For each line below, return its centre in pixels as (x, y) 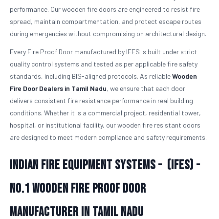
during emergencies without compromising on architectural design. (108, 33)
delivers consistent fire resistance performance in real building (101, 100)
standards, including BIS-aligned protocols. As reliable (91, 76)
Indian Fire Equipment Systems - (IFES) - (105, 165)
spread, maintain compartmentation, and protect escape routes (106, 21)
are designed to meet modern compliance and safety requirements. (108, 137)
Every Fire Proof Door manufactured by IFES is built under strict (103, 52)
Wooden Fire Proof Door (89, 189)
